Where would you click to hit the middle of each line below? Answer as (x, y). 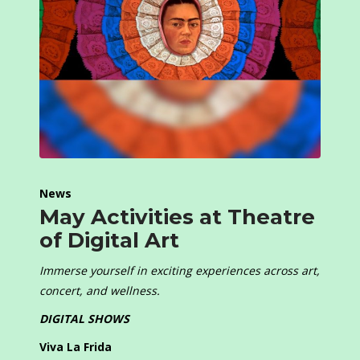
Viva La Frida (76, 347)
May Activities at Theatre (177, 217)
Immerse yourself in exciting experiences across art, (180, 271)
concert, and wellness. (100, 291)
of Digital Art (109, 241)
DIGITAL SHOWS (84, 319)
